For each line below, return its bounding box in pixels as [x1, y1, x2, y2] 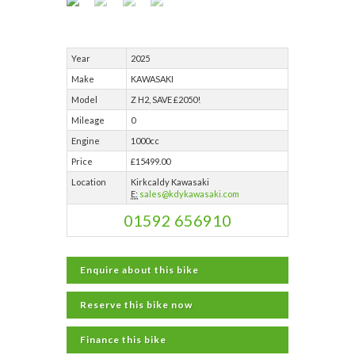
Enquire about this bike [80, 264, 199, 276]
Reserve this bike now [80, 299, 193, 311]
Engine [71, 136, 100, 146]
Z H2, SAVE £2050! [131, 94, 200, 105]
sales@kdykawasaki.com [139, 189, 239, 199]
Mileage [71, 115, 105, 125]
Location [71, 177, 106, 187]
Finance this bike [80, 334, 166, 345]
